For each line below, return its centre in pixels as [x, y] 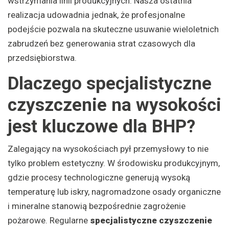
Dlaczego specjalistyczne [110, 83]
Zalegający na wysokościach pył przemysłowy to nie [108, 148]
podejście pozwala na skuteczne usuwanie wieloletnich [113, 29]
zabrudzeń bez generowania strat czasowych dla [101, 43]
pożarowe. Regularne [49, 220]
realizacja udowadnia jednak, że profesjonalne [96, 15]
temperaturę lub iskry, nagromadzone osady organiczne [114, 191]
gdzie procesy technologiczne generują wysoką [99, 177]
